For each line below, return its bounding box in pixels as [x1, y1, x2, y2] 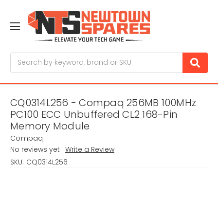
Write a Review [65, 145, 114, 155]
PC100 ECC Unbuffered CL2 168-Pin [10, 108, 178, 122]
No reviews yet [10, 145, 60, 155]
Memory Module [10, 119, 90, 133]
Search [10, 52, 35, 62]
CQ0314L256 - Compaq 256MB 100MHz [10, 96, 196, 110]
